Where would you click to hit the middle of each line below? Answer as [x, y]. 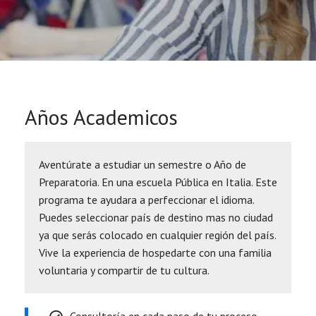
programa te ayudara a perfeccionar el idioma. [146, 200]
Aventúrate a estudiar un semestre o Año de [142, 165]
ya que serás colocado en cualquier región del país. [157, 235]
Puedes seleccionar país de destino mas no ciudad [156, 218]
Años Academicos [101, 117]
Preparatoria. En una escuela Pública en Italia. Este [158, 182]
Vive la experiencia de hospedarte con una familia [155, 253]
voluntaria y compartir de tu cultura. [124, 271]
